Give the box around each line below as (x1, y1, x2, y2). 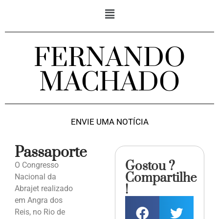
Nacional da (15, 172, 56, 182)
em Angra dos (15, 196, 63, 205)
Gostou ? (125, 158, 175, 175)
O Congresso (15, 160, 59, 170)
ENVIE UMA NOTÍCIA (70, 117, 149, 127)
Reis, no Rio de (15, 207, 65, 217)
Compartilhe (125, 170, 197, 187)
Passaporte (15, 143, 87, 162)
